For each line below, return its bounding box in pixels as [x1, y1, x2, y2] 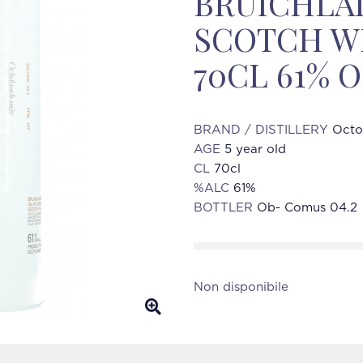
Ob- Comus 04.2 [257, 202, 357, 214]
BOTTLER [194, 202, 257, 214]
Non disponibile [194, 281, 288, 293]
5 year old [224, 143, 286, 156]
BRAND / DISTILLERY [194, 124, 332, 136]
